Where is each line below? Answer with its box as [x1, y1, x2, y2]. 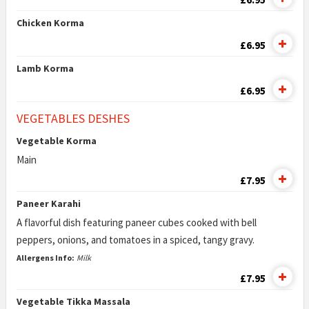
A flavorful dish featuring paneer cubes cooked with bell [16, 216, 257, 229]
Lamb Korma [16, 62, 74, 74]
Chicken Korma [16, 17, 84, 29]
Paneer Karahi [16, 197, 81, 210]
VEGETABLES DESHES [16, 110, 130, 126]
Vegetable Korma [16, 134, 97, 147]
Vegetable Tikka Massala [16, 295, 130, 308]
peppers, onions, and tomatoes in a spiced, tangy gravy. [16, 233, 255, 246]
